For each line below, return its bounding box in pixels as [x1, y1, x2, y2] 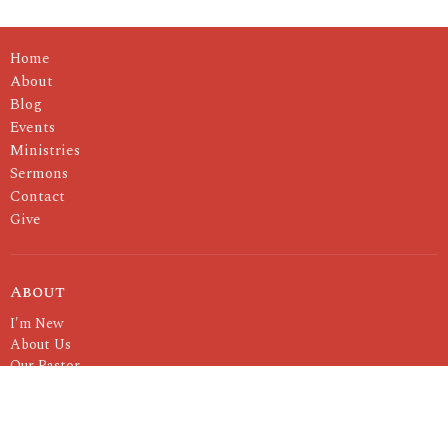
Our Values [10, 376, 79, 398]
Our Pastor [10, 355, 80, 377]
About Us [10, 334, 71, 356]
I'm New [10, 313, 64, 335]
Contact [10, 184, 65, 208]
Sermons [10, 161, 68, 185]
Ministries [10, 138, 80, 162]
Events [10, 115, 55, 139]
